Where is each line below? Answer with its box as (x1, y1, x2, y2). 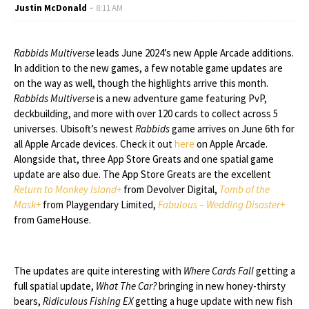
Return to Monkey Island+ (14, 183, 121, 196)
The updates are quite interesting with (14, 264, 183, 277)
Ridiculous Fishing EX (43, 295, 133, 308)
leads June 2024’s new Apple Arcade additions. (94, 46, 294, 59)
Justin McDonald (14, 2, 87, 14)
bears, (14, 295, 43, 308)
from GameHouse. (14, 213, 91, 226)
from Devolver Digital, (121, 183, 219, 196)
